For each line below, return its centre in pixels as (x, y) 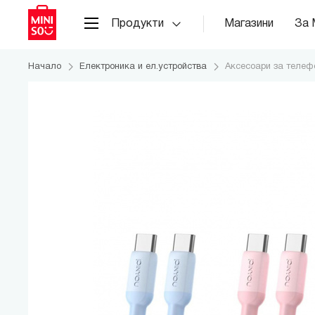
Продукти (137, 24)
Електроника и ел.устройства (143, 67)
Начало (45, 67)
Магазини (249, 24)
